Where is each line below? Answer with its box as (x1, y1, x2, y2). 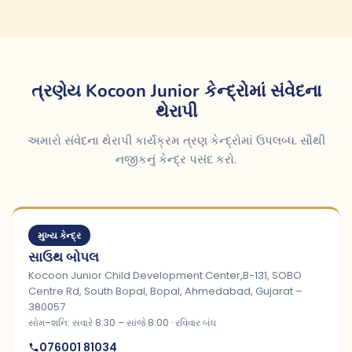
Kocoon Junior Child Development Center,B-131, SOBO (28, 268, 302, 283)
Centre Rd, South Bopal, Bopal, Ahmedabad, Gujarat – (28, 284, 302, 299)
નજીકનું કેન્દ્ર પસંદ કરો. (115, 151, 236, 167)
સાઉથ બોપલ (28, 247, 99, 266)
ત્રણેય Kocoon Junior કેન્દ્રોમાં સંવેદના (31, 79, 321, 103)
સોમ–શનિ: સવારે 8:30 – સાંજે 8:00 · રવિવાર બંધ (28, 316, 216, 329)
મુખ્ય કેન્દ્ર (38, 229, 81, 242)
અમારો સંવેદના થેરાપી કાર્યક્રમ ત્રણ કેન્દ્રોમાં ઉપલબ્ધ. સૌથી (27, 132, 325, 148)
